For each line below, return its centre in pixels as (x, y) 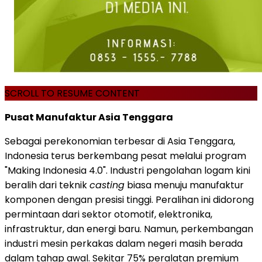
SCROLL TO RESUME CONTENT (72, 93)
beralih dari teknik (47, 185)
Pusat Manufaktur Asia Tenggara (89, 117)
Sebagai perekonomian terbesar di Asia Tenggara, (120, 141)
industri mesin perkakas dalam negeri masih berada (124, 243)
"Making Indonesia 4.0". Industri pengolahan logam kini (127, 170)
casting (107, 185)
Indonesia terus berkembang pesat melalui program (125, 156)
